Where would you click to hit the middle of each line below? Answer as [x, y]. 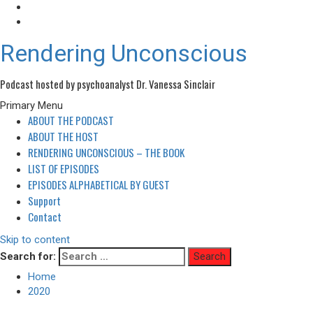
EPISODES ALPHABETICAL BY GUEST [99, 184]
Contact [45, 217]
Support [44, 201]
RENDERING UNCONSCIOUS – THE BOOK [106, 152]
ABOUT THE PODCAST [71, 120]
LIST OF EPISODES [64, 168]
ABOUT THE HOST [63, 136]
